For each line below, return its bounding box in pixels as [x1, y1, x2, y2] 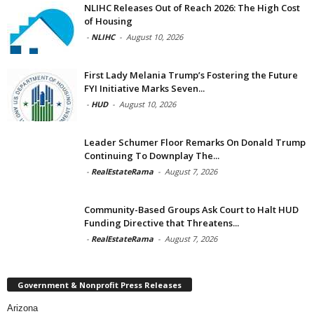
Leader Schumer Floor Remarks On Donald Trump [84, 136, 306, 149]
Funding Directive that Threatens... [84, 217, 239, 229]
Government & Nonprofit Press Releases [18, 279, 182, 290]
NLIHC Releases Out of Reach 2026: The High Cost [84, 1, 300, 14]
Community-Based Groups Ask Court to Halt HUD [84, 203, 299, 216]
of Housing [84, 15, 132, 27]
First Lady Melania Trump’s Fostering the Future [84, 69, 298, 81]
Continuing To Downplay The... [84, 149, 219, 162]
